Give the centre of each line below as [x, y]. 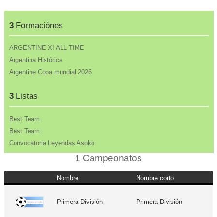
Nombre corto [155, 178]
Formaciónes [38, 25]
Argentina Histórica [36, 60]
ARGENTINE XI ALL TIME [46, 48]
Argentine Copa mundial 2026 [50, 72]
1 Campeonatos [108, 158]
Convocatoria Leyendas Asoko [52, 143]
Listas [25, 96]
